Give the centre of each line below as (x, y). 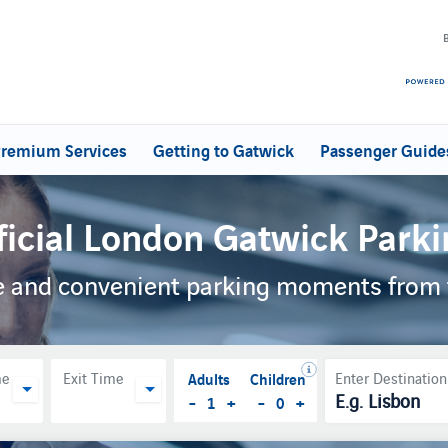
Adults (208, 377)
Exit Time (93, 377)
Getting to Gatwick (223, 149)
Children (277, 377)
